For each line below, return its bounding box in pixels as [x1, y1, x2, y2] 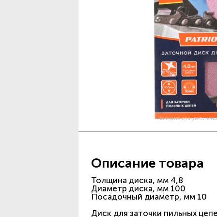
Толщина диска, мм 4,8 [91, 175, 183, 185]
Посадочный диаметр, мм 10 [91, 192, 207, 201]
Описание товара [91, 155, 204, 171]
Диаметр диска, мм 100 [91, 184, 186, 193]
